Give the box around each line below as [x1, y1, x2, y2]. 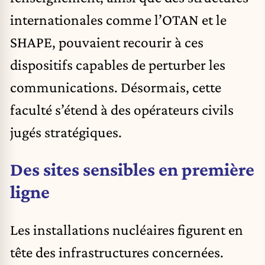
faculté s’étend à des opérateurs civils [10, 101, 234, 118]
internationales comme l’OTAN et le [10, 11, 227, 28]
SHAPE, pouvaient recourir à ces [10, 33, 203, 50]
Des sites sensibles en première [10, 159, 254, 180]
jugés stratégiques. [10, 123, 122, 140]
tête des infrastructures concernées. [10, 243, 224, 260]
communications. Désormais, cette [10, 78, 221, 95]
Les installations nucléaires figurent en [10, 221, 243, 238]
